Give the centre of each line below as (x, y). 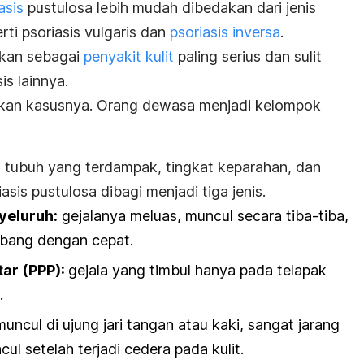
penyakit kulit (129, 56)
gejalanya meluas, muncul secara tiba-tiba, (203, 215)
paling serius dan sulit (248, 56)
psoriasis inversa (225, 32)
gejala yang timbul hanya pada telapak (197, 270)
